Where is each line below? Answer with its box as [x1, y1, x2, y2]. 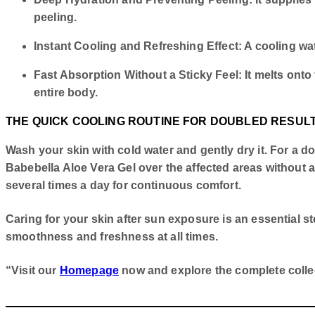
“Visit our [6, 264, 60, 276]
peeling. [34, 11, 77, 24]
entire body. [34, 86, 98, 99]
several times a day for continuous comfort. [6, 179, 241, 192]
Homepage [59, 264, 120, 276]
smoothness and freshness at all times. [6, 231, 219, 243]
